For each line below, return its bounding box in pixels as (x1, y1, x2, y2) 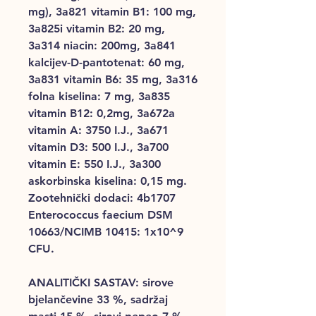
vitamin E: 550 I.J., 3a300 (28, 157, 161, 171)
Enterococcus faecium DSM (28, 207, 173, 221)
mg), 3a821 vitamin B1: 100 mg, (28, 4, 196, 18)
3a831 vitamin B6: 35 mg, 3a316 (28, 72, 197, 86)
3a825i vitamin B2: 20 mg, (28, 21, 165, 35)
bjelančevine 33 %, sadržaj (28, 292, 168, 306)
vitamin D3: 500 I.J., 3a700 (28, 140, 169, 154)
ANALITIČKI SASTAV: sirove (28, 275, 174, 289)
